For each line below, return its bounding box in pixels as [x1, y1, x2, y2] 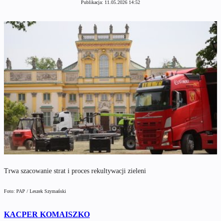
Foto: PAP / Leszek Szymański [4, 188, 66, 194]
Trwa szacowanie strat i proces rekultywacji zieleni [4, 167, 146, 175]
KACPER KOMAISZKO [4, 210, 90, 219]
